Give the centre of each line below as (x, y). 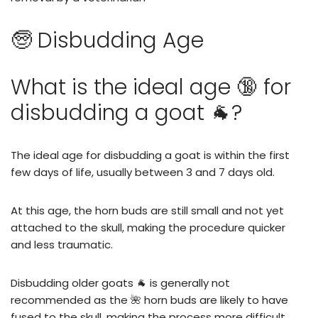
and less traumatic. (62, 244)
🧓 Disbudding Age (107, 40)
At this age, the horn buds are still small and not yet (147, 210)
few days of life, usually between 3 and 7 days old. (143, 172)
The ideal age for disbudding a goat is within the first (150, 155)
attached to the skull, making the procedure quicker (148, 227)
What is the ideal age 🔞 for (151, 87)
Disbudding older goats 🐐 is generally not (120, 283)
